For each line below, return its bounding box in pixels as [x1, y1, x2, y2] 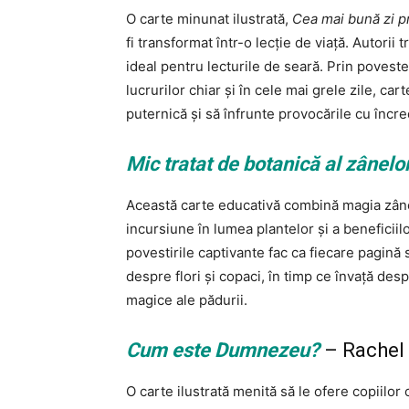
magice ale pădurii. [126, 291, 247, 309]
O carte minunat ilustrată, [126, 10, 292, 28]
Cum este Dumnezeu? [126, 339, 320, 362]
